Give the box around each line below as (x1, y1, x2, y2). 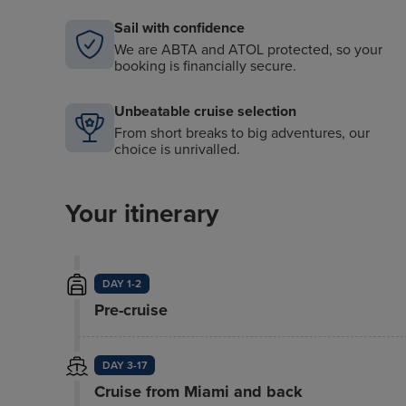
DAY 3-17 (101, 359, 147, 372)
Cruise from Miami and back (93, 382, 303, 401)
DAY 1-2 (101, 277, 141, 290)
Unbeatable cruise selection (114, 102, 296, 121)
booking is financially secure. (114, 57, 296, 75)
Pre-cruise (93, 300, 168, 320)
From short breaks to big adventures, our (114, 124, 370, 142)
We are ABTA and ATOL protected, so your (114, 41, 382, 59)
